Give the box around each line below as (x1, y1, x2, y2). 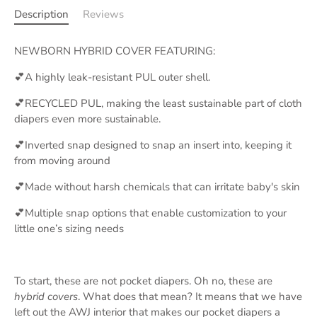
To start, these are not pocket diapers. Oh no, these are (14, 273, 272, 288)
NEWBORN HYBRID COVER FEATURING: (14, 43, 215, 58)
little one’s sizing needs (14, 221, 124, 236)
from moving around (14, 153, 110, 168)
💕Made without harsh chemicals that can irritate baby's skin (14, 179, 300, 194)
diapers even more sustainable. (14, 111, 161, 126)
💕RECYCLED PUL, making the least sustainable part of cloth (14, 96, 302, 110)
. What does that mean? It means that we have (78, 289, 302, 304)
